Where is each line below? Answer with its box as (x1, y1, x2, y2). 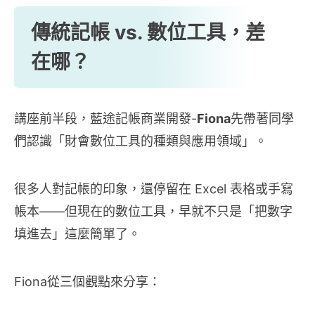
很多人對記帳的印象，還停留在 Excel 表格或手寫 (14, 181, 293, 196)
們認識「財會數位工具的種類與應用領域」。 (14, 134, 267, 148)
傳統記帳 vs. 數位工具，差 (31, 20, 265, 44)
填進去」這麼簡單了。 (14, 226, 141, 241)
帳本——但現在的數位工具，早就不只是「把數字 (14, 204, 292, 219)
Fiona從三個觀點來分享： (14, 274, 161, 289)
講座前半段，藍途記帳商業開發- (14, 111, 197, 126)
